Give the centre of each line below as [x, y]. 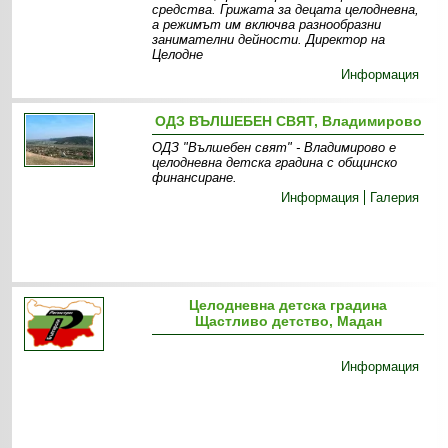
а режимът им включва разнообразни [267, 24]
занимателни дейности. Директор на [269, 39]
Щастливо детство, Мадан [288, 321]
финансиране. [195, 177]
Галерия [395, 197]
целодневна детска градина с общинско [275, 162]
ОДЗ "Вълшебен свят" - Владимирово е [274, 147]
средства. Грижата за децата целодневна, [286, 9]
